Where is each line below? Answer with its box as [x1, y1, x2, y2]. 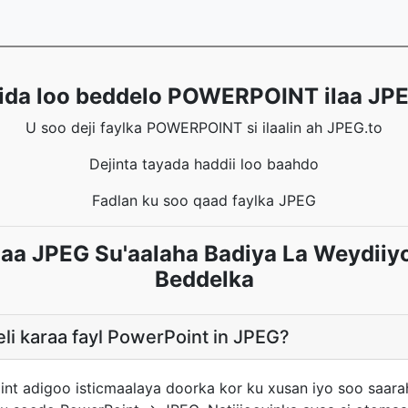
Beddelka [154, 266, 254, 292]
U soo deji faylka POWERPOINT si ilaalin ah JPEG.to [25, 118, 382, 137]
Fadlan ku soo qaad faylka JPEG [92, 191, 316, 209]
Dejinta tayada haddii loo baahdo [89, 155, 319, 173]
